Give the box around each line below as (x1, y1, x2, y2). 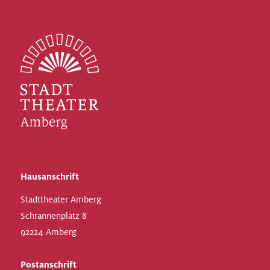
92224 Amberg (20, 226, 77, 237)
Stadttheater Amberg (20, 193, 101, 205)
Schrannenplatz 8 (20, 210, 87, 221)
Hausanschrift (20, 171, 79, 182)
